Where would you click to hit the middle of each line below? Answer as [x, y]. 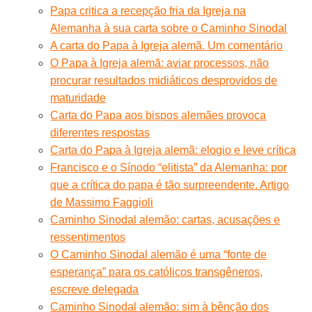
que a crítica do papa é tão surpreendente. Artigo [170, 185]
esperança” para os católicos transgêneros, [157, 272]
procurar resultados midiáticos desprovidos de [164, 80]
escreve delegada [95, 289]
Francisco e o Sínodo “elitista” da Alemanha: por [169, 167]
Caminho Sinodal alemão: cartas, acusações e [165, 219]
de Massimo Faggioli [102, 202]
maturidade [78, 97]
